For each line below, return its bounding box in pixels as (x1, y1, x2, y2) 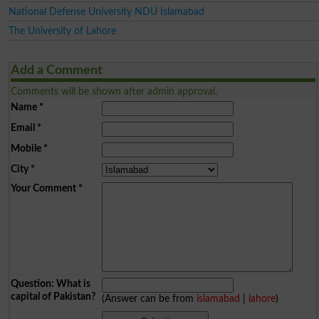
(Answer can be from (102, 293, 197, 304)
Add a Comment (10, 63, 103, 77)
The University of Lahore (8, 25, 116, 36)
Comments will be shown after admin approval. (10, 85, 217, 97)
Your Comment (10, 182, 76, 194)
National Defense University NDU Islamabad (8, 6, 204, 17)
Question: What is (10, 278, 90, 289)
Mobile (10, 142, 41, 154)
